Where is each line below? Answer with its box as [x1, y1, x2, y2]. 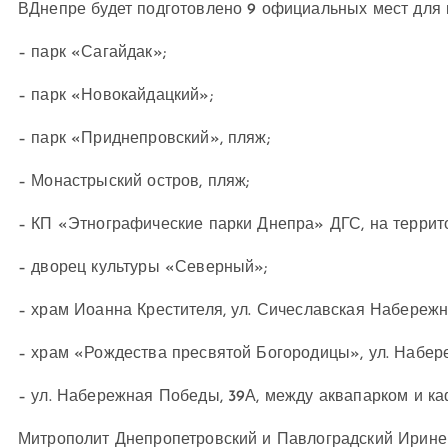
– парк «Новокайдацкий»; [18, 88, 213, 104]
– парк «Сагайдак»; [18, 45, 166, 61]
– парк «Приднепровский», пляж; [18, 131, 270, 147]
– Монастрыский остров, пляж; [18, 174, 250, 190]
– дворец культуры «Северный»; [18, 260, 268, 276]
